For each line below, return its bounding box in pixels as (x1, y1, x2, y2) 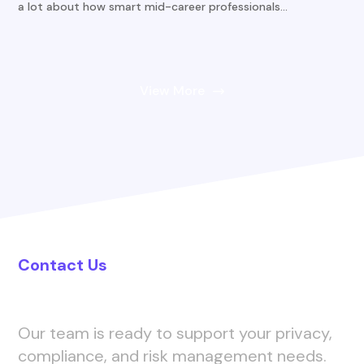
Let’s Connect (18, 283, 195, 314)
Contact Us (18, 253, 108, 275)
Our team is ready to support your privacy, (18, 322, 333, 344)
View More (139, 81, 205, 99)
